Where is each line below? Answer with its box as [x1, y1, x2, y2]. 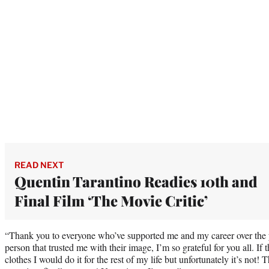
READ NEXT [14, 159, 64, 170]
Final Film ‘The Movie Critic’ [14, 190, 208, 210]
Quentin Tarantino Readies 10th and [14, 171, 258, 191]
